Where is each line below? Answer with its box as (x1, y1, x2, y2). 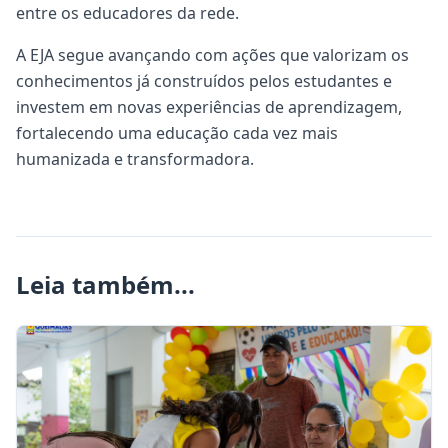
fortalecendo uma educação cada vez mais (16, 122, 338, 144)
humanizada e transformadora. (16, 148, 254, 170)
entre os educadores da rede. (16, 2, 239, 24)
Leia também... (16, 268, 195, 301)
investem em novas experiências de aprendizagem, (16, 96, 402, 118)
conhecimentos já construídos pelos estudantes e (16, 70, 392, 92)
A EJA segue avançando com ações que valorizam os (16, 44, 409, 66)
